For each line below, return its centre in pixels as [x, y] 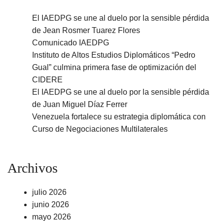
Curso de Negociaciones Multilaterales [100, 129]
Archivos [33, 168]
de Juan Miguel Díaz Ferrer [80, 104]
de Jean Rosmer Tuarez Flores [86, 30]
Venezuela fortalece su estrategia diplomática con [119, 116]
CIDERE [47, 79]
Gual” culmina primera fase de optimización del [114, 67]
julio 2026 [49, 192]
